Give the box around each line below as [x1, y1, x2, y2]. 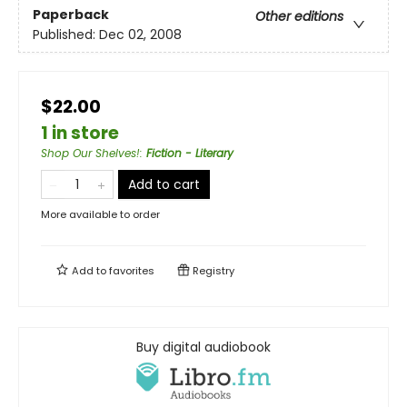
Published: [33, 25, 99, 45]
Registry [190, 263, 234, 278]
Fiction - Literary [146, 144, 233, 161]
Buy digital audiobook [136, 337, 271, 356]
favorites [109, 263, 154, 278]
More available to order [41, 206, 160, 222]
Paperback [33, 5, 109, 25]
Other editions [255, 7, 343, 26]
